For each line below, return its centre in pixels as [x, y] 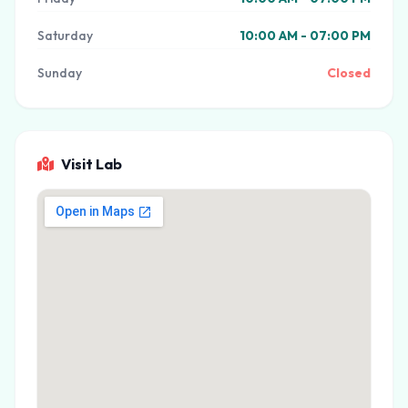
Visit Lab [92, 164]
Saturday [65, 36]
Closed [349, 73]
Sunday [60, 73]
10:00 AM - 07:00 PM [305, 36]
